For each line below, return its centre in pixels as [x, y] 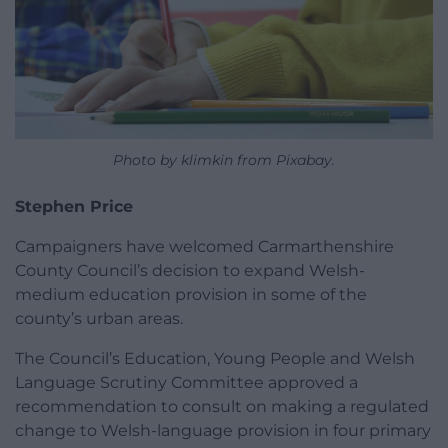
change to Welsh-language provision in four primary [223, 431]
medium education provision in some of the [191, 295]
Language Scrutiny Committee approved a [186, 383]
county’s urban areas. [99, 319]
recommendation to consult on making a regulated [222, 407]
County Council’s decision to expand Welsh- [190, 271]
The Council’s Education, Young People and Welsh [215, 359]
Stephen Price [74, 207]
